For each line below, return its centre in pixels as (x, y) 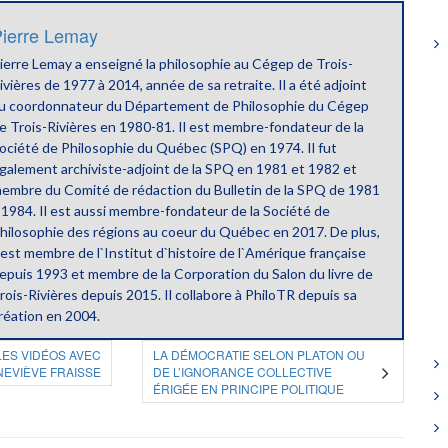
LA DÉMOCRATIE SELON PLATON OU (258, 355)
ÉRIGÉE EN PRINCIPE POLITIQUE (248, 389)
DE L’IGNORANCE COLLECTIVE (242, 372)
